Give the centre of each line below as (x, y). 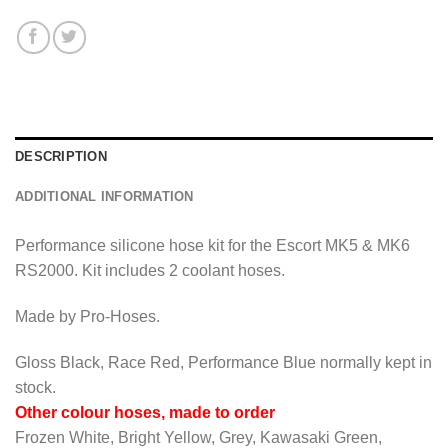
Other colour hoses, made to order (145, 412)
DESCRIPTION (61, 157)
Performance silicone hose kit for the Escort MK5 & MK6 (212, 246)
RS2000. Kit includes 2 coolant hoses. (150, 271)
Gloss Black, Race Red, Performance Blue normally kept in (223, 362)
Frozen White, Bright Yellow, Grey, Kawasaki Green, (198, 437)
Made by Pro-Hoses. (87, 316)
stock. (35, 387)
